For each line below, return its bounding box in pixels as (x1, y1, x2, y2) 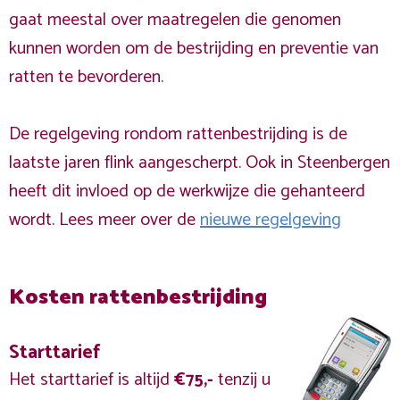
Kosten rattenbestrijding (9, 280, 267, 315)
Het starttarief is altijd (9, 365, 174, 395)
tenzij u (213, 365, 271, 395)
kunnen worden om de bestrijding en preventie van (9, 34, 379, 63)
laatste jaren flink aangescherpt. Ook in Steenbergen (9, 148, 390, 178)
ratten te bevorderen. (9, 62, 163, 92)
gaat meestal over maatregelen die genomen (9, 5, 341, 35)
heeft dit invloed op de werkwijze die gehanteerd (9, 177, 365, 206)
